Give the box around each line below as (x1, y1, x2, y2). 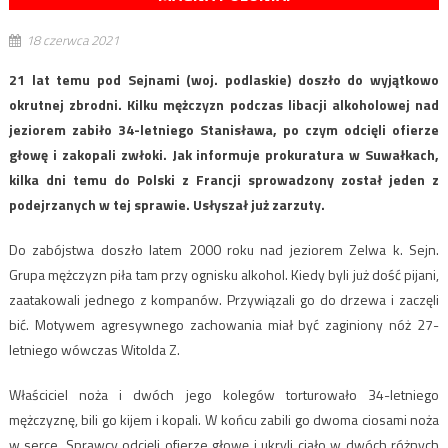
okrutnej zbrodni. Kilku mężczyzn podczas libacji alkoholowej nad (8, 93, 440, 115)
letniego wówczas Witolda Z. (8, 338, 180, 360)
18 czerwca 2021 (25, 29, 119, 50)
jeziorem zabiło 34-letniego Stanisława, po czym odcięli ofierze (8, 118, 440, 140)
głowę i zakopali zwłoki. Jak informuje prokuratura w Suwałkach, (8, 143, 440, 165)
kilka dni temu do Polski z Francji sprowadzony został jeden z (8, 168, 440, 190)
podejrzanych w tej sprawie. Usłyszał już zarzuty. (8, 193, 325, 215)
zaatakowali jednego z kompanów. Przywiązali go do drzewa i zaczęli (8, 288, 440, 310)
